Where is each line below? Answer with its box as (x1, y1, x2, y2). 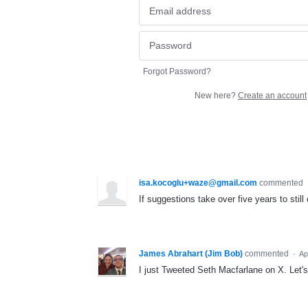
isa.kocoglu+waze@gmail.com (139, 177, 257, 188)
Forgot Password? (143, 66, 211, 76)
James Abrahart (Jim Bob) (139, 248, 243, 258)
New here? (195, 90, 238, 100)
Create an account (238, 90, 307, 100)
